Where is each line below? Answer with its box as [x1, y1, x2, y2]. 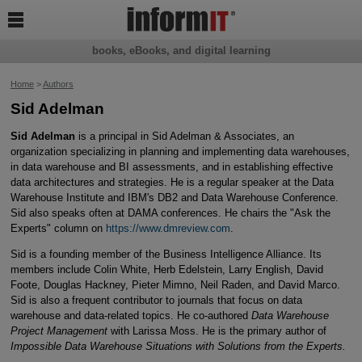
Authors [42, 79, 74, 89]
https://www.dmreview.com [105, 221, 230, 234]
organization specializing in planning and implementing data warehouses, [10, 145, 350, 158]
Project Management [10, 324, 111, 337]
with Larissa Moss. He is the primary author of [110, 324, 326, 337]
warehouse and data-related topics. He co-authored [10, 309, 251, 322]
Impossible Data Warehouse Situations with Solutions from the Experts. [10, 339, 346, 352]
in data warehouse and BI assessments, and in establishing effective [10, 160, 333, 173]
